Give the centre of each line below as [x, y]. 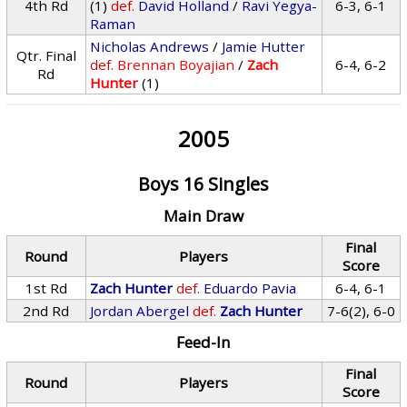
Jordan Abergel [140, 311]
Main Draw [203, 216]
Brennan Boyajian [176, 65]
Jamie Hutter [264, 46]
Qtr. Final [46, 55]
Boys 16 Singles [203, 184]
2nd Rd [46, 311]
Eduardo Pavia [250, 288]
